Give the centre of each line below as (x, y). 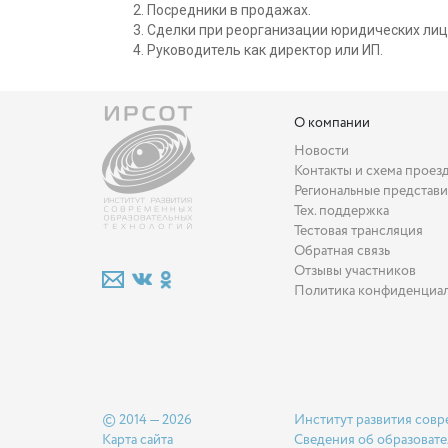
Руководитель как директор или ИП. (265, 49)
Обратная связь (341, 250)
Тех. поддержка (341, 210)
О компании (331, 122)
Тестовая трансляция (358, 230)
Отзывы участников (354, 270)
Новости (321, 150)
